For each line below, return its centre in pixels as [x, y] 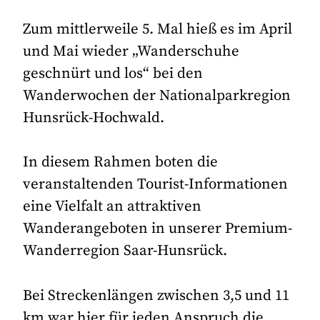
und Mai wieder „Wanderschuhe [131, 52]
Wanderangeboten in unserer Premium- [158, 229]
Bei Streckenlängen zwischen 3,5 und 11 [156, 295]
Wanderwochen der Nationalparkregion [157, 96]
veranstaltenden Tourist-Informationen [156, 185]
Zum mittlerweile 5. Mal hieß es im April [158, 30]
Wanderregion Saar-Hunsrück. [125, 251]
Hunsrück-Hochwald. [94, 118]
